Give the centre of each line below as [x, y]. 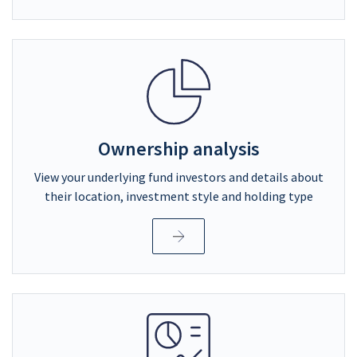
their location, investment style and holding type [178, 196]
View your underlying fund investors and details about [178, 177]
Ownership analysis [178, 148]
